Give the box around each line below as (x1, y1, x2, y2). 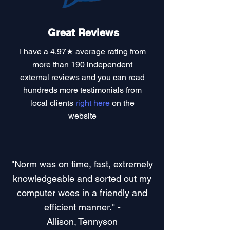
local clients (30, 98, 75, 108)
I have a (19, 47, 50, 56)
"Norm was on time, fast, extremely (11, 159, 153, 169)
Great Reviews (47, 27, 119, 39)
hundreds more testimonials (23, 85, 124, 95)
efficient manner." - (44, 202, 121, 213)
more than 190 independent (32, 60, 132, 69)
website (68, 111, 97, 121)
